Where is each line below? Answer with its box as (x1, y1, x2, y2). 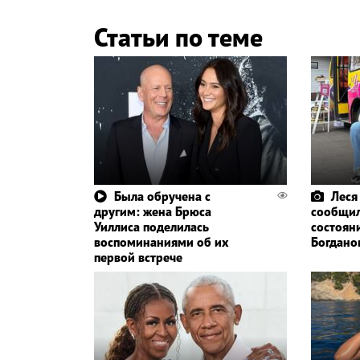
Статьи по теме (94, 20, 263, 55)
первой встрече (94, 249, 182, 266)
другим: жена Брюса (94, 203, 211, 220)
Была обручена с (114, 188, 211, 205)
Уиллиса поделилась (94, 219, 209, 235)
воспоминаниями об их (94, 234, 228, 251)
